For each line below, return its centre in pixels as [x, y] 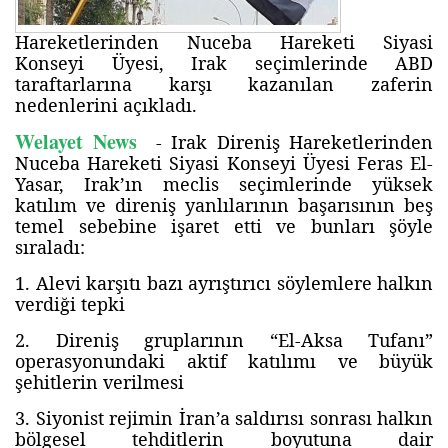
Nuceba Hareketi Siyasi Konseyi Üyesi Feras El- [224, 163]
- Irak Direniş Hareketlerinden [284, 142]
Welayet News [76, 141]
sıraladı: [50, 247]
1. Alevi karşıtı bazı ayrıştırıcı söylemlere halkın [224, 283]
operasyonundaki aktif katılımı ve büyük [224, 361]
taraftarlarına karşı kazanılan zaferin [224, 84]
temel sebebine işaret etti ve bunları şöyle [224, 226]
